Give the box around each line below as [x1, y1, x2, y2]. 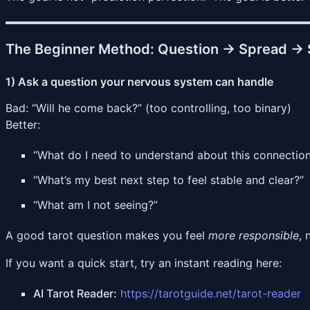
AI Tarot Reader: [33, 286, 117, 300]
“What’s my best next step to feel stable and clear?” [33, 172, 304, 187]
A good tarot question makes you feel [6, 228, 208, 242]
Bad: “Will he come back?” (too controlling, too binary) [6, 100, 291, 115]
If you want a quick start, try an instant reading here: [6, 255, 282, 270]
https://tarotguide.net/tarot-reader [120, 286, 301, 300]
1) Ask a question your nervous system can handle [6, 74, 273, 89]
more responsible [208, 228, 299, 242]
